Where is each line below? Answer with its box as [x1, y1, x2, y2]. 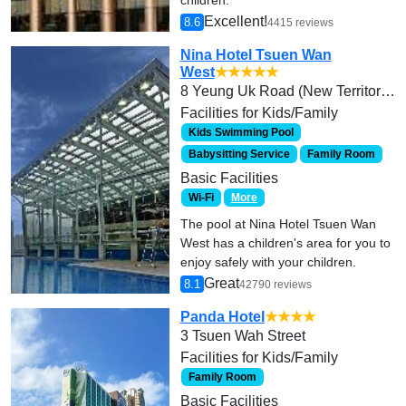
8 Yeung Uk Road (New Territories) [380, 82, 395, 99]
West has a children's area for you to [179, 235, 391, 250]
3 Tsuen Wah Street [179, 327, 305, 343]
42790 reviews [238, 277, 312, 291]
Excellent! [203, 13, 267, 29]
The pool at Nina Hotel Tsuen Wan [179, 216, 376, 231]
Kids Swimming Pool [188, 125, 295, 139]
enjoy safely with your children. [179, 254, 356, 269]
